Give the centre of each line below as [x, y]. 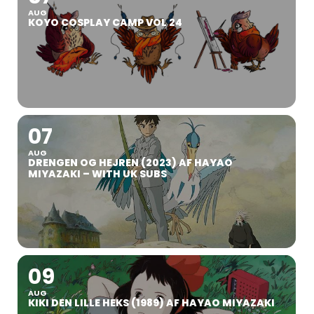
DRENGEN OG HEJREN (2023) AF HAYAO [130, 163]
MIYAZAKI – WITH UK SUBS [97, 174]
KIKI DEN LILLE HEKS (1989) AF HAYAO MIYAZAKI [151, 303]
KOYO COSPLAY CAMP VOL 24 [105, 23]
